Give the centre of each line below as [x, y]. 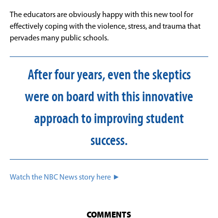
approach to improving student [109, 118]
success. [109, 140]
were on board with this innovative [109, 97]
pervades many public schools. [59, 38]
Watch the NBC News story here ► [65, 177]
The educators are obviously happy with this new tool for [101, 15]
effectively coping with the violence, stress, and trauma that [105, 27]
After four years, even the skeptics [109, 75]
